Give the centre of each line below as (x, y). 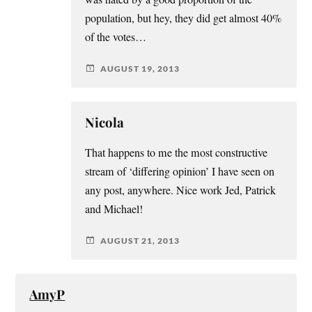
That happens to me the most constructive (177, 153)
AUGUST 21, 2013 (140, 240)
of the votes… (116, 37)
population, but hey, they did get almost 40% (184, 18)
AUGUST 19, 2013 (140, 68)
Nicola (105, 123)
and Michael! (114, 209)
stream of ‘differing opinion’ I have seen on (180, 172)
